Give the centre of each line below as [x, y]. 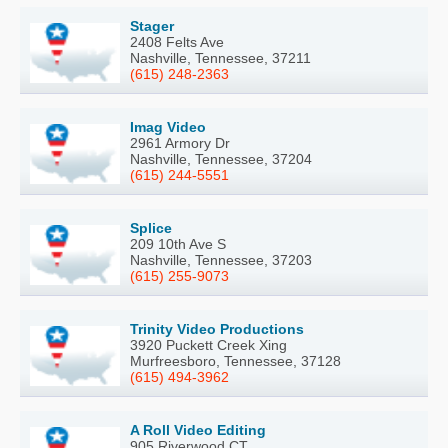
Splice [151, 228]
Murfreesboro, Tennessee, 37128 [235, 361]
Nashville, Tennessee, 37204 [221, 159]
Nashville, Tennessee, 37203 [221, 260]
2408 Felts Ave [177, 42]
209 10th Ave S [178, 244]
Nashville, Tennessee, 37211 [220, 58]
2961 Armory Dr [180, 143]
